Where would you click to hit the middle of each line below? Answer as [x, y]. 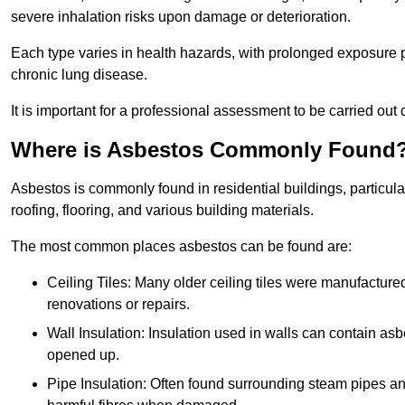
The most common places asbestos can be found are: [181, 247]
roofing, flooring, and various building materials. [162, 211]
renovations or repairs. [118, 305]
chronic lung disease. [79, 75]
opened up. [83, 355]
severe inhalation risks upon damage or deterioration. [181, 17]
